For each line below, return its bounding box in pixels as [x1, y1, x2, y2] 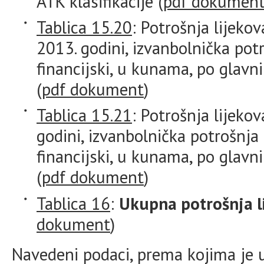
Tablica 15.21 [37, 104, 132, 126]
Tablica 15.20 [37, 16, 132, 38]
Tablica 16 [37, 192, 110, 214]
